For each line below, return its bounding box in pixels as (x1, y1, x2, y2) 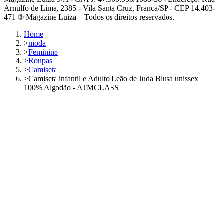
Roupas (28, 56, 52, 65)
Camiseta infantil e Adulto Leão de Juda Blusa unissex (28, 74, 198, 83)
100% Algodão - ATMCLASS (24, 83, 119, 92)
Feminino (28, 48, 58, 56)
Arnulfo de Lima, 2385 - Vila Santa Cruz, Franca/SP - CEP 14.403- (4, 4, 215, 13)
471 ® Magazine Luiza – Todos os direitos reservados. (4, 13, 174, 22)
